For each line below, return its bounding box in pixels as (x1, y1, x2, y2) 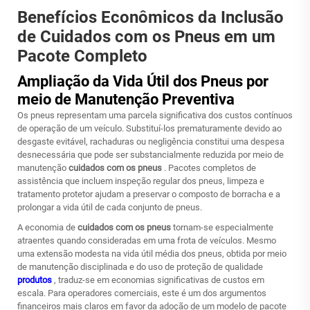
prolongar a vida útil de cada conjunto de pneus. (17, 202, 202, 212)
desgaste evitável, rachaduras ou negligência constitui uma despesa (17, 136, 284, 147)
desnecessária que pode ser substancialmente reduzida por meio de (17, 149, 284, 160)
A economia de (17, 222, 77, 232)
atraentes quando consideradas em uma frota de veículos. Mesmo (17, 235, 276, 246)
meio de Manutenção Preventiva (17, 91, 235, 108)
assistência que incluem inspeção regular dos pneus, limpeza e (17, 176, 264, 186)
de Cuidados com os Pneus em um (17, 27, 275, 46)
